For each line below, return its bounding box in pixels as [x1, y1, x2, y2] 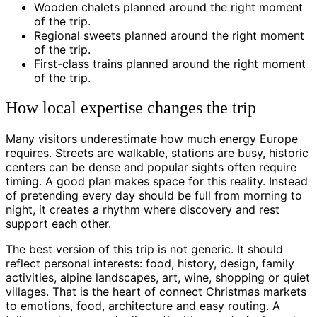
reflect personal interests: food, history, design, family [6, 256, 294, 271]
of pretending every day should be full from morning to [6, 188, 302, 203]
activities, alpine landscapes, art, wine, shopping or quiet [6, 270, 310, 285]
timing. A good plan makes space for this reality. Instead [6, 174, 308, 189]
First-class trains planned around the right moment [34, 56, 306, 71]
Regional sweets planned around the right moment [34, 28, 304, 42]
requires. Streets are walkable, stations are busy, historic [6, 146, 309, 161]
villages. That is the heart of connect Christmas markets [6, 284, 306, 299]
